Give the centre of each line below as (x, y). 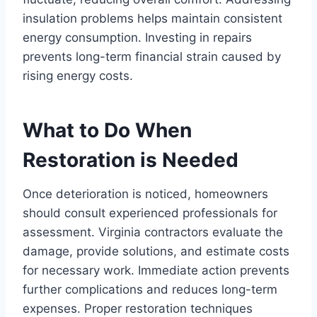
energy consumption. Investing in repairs (137, 37)
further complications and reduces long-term (150, 289)
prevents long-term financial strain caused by (152, 56)
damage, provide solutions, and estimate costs (156, 251)
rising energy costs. (78, 75)
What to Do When (107, 130)
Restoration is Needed (131, 160)
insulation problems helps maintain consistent (152, 18)
